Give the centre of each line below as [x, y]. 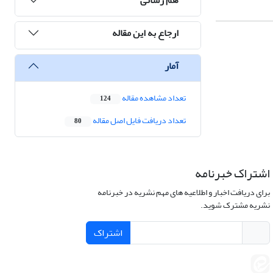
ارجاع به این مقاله [145, 33]
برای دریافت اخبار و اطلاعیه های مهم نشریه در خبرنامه [183, 193]
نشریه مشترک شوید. [235, 205]
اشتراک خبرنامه [232, 174]
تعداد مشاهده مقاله [153, 98]
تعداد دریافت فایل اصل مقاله [139, 121]
